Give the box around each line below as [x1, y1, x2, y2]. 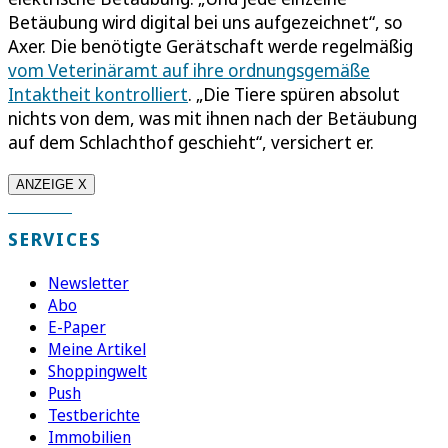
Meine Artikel [48, 337, 146, 360]
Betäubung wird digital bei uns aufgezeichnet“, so [8, 9, 403, 34]
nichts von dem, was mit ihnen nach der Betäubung [8, 105, 417, 130]
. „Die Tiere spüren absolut [188, 81, 400, 106]
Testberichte [48, 403, 140, 426]
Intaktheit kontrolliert [8, 81, 188, 106]
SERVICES [8, 226, 102, 251]
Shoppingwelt [48, 359, 147, 382]
